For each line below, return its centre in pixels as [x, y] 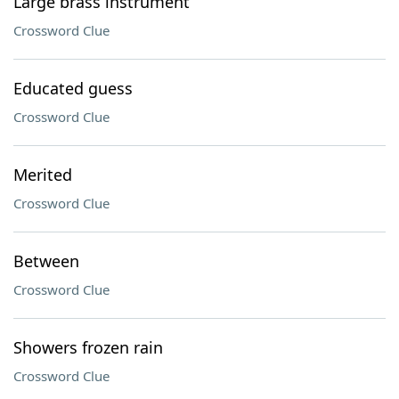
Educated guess [73, 88]
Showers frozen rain [88, 347]
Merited [43, 175]
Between [46, 261]
